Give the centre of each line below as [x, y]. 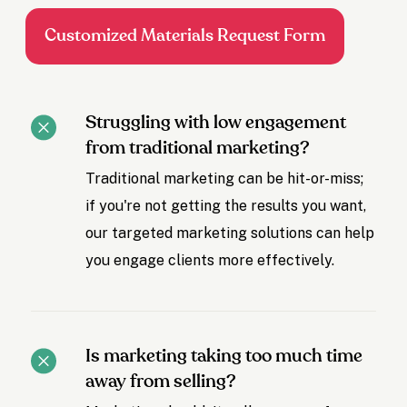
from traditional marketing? [198, 149]
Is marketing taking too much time [224, 357]
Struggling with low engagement [216, 123]
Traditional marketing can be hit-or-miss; [225, 179]
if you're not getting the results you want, [226, 206]
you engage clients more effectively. [210, 261]
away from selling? [161, 382]
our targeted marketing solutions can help [230, 233]
